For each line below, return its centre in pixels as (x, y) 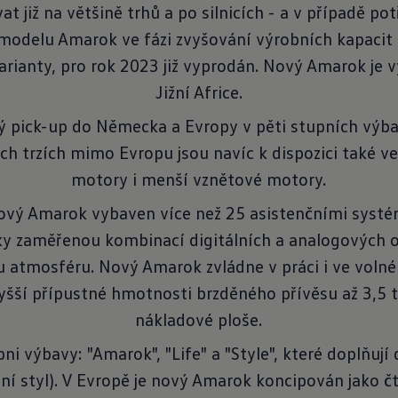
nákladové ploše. (199, 319)
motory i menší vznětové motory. (199, 179)
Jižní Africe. (199, 92)
